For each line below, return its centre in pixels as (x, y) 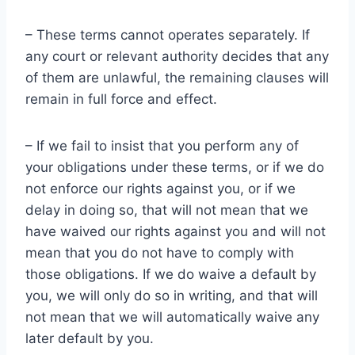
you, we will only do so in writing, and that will (172, 296)
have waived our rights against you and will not (176, 231)
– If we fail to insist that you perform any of (162, 146)
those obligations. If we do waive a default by (171, 274)
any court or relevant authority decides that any (177, 56)
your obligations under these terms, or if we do (175, 167)
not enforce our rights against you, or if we (160, 189)
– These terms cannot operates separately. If (168, 35)
